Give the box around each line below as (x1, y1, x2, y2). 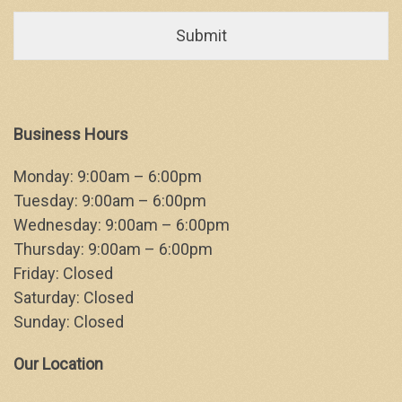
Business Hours (13, 125, 128, 144)
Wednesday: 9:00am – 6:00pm (13, 215, 230, 234)
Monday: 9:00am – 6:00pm (13, 167, 202, 186)
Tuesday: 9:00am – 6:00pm (13, 191, 206, 210)
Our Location (13, 354, 103, 373)
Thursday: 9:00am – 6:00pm (13, 240, 213, 258)
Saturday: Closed (13, 288, 134, 307)
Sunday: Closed (13, 312, 124, 331)
